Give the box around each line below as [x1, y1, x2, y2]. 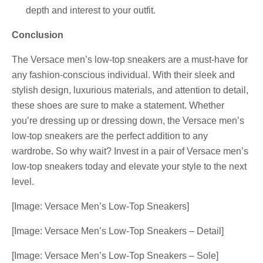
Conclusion [12, 29, 63, 40]
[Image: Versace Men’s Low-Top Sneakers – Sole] [12, 250, 218, 261]
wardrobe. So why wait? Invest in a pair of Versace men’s [12, 146, 248, 156]
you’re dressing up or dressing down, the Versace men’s [12, 115, 244, 126]
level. [12, 176, 34, 187]
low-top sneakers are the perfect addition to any [12, 130, 208, 141]
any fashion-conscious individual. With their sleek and [12, 69, 235, 80]
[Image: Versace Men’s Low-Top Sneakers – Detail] [12, 225, 224, 236]
